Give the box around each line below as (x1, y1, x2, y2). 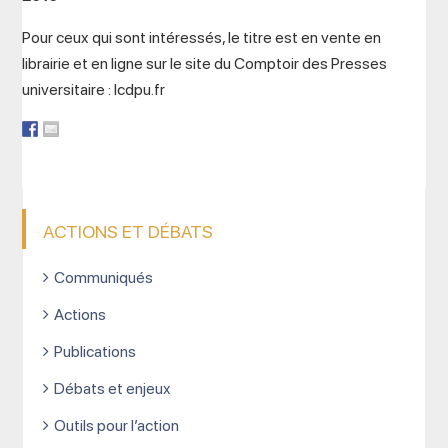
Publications (54, 342, 137, 361)
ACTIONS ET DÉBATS (43, 221, 214, 242)
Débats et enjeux (54, 379, 172, 398)
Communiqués (54, 268, 154, 287)
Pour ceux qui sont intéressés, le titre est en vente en (22, 28, 382, 47)
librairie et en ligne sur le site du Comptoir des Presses (22, 54, 388, 73)
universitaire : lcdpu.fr (22, 80, 166, 99)
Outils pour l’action (54, 416, 180, 435)
